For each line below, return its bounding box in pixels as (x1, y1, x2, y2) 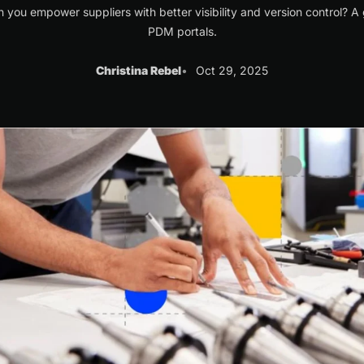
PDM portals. (147, 24, 217, 38)
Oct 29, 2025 (196, 63, 268, 77)
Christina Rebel (96, 63, 181, 77)
